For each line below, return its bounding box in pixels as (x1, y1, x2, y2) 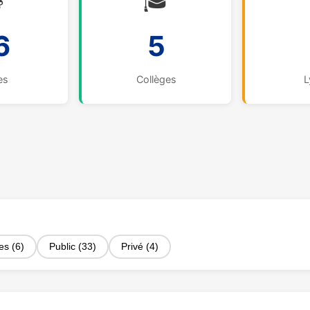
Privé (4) (121, 241, 158, 252)
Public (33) (49, 241, 96, 252)
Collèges (136, 73, 176, 85)
